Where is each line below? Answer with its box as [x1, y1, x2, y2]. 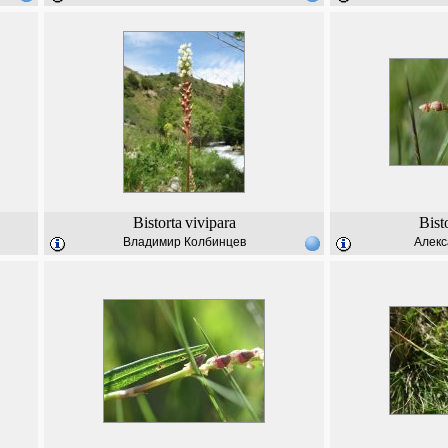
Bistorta [132, 214, 182, 231]
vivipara [184, 214, 236, 231]
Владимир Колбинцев [122, 235, 246, 249]
